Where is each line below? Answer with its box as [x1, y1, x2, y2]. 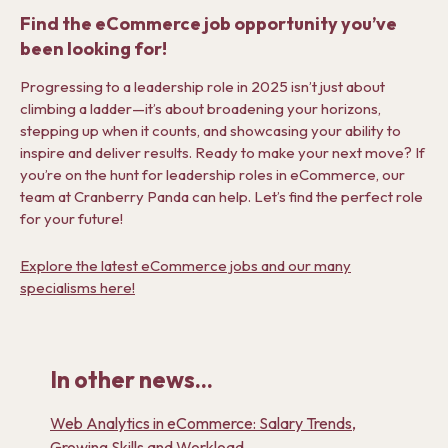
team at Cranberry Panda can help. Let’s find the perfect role [20, 187, 423, 206]
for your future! [20, 209, 123, 228]
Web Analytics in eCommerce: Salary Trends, [50, 413, 356, 433]
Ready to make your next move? [195, 143, 412, 162]
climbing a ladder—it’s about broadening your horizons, [20, 99, 381, 118]
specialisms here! [20, 278, 135, 297]
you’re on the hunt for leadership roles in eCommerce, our [20, 165, 405, 184]
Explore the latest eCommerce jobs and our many [20, 256, 351, 275]
